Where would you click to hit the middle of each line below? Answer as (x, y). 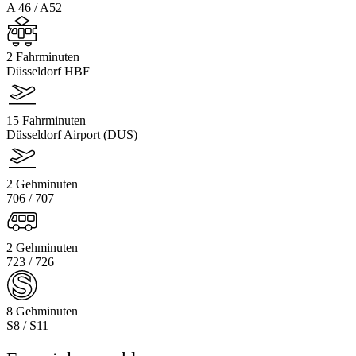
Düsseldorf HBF (48, 71)
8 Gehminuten (42, 311)
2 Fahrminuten (43, 56)
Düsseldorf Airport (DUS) (72, 134)
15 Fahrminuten (46, 120)
